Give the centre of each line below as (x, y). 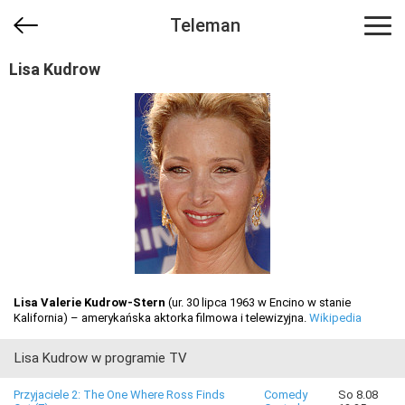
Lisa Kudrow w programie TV (101, 358)
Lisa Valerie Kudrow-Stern (89, 302)
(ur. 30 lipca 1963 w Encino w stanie (258, 302)
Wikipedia (335, 318)
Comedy (286, 395)
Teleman (205, 25)
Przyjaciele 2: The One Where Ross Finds (119, 395)
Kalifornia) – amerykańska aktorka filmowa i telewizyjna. (161, 318)
